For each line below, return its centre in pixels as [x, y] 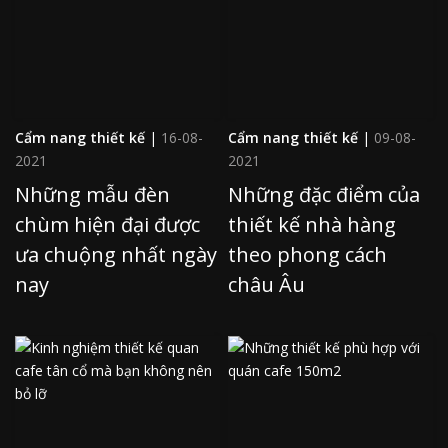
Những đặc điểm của [324, 194]
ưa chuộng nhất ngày [116, 254]
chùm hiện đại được [107, 224]
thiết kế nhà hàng [312, 224]
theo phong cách [307, 254]
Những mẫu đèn [92, 194]
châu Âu [266, 284]
